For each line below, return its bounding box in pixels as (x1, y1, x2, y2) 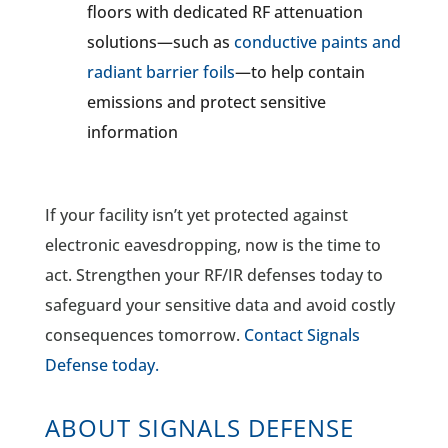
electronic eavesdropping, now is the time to (44, 233, 381, 256)
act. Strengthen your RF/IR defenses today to (44, 263, 383, 286)
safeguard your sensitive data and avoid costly (44, 293, 395, 316)
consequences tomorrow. (44, 323, 240, 346)
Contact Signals (239, 323, 360, 346)
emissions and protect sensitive (86, 90, 326, 113)
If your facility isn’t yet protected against (44, 203, 348, 226)
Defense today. (44, 353, 159, 376)
